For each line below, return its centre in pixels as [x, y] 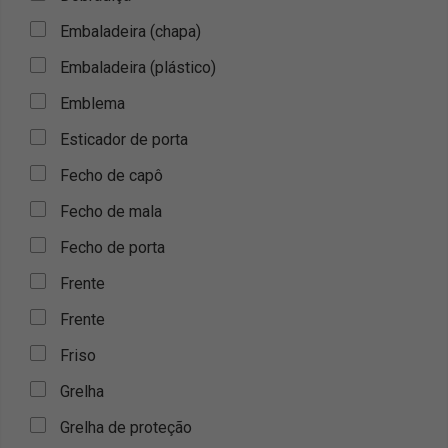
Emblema [92, 103]
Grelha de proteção [126, 427]
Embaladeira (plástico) [138, 67]
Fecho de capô [111, 175]
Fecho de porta [112, 247]
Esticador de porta [124, 139]
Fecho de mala [111, 211]
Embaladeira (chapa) [130, 31]
